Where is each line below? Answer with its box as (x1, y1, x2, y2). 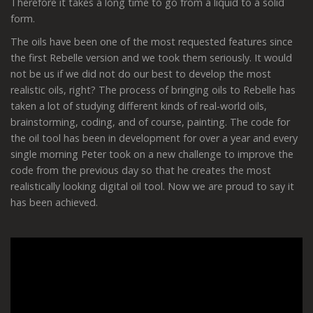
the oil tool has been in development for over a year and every (10, 131, 298, 145)
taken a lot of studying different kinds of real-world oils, (10, 99, 267, 113)
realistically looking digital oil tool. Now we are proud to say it (10, 180, 294, 194)
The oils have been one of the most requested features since (10, 35, 293, 49)
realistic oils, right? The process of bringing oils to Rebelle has (10, 83, 296, 97)
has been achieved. (10, 196, 101, 210)
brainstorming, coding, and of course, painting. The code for (10, 115, 290, 129)
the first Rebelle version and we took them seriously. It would (10, 51, 292, 65)
